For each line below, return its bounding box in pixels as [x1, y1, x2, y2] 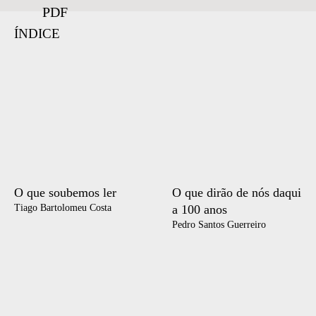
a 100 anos [172, 202, 227, 217]
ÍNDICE [14, 26, 60, 41]
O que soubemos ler [14, 185, 116, 200]
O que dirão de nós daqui [172, 185, 301, 200]
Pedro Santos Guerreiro [172, 219, 266, 230]
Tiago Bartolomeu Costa [14, 202, 111, 213]
